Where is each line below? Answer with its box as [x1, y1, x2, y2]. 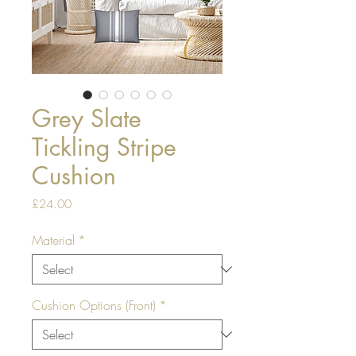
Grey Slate [32, 102, 141, 134]
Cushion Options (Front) [32, 296, 156, 314]
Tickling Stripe [32, 130, 176, 163]
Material [32, 230, 75, 249]
